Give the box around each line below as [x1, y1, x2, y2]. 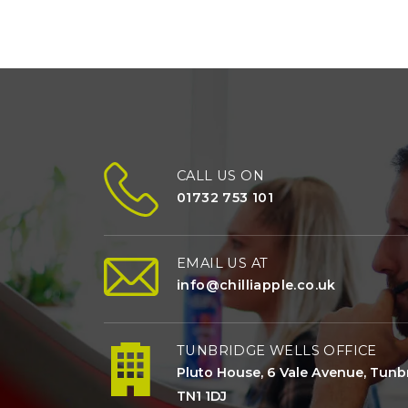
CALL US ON [177, 168, 264, 185]
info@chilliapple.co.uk [177, 277, 336, 294]
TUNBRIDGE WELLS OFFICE [177, 342, 377, 360]
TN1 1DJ [177, 388, 227, 405]
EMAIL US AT [177, 255, 269, 272]
